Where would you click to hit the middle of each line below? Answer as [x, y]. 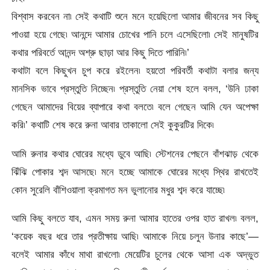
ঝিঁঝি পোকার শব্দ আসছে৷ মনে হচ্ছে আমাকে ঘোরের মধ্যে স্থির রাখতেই [135, 171]
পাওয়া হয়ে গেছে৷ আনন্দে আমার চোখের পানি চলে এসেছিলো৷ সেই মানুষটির [135, 35]
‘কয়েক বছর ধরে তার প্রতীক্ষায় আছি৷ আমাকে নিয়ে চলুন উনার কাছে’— [135, 237]
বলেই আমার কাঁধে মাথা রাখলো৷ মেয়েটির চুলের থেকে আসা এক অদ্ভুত [135, 255]
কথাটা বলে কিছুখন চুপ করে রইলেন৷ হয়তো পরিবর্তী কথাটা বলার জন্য [135, 71]
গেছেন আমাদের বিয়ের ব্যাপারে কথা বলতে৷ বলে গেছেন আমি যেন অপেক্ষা [135, 107]
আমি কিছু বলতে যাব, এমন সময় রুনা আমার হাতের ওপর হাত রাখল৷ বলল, [135, 218]
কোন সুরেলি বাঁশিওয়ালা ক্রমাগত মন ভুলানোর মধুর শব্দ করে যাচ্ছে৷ [118, 190]
